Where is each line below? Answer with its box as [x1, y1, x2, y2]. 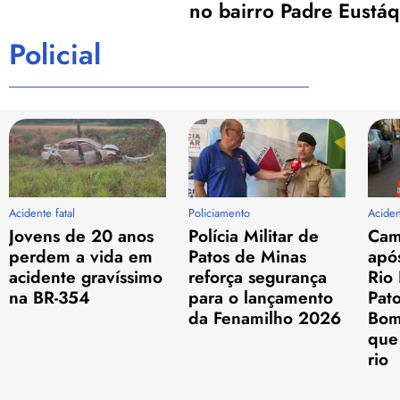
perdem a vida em [9, 243, 153, 269]
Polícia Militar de [187, 222, 319, 248]
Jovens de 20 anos [9, 222, 154, 248]
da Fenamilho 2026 [187, 304, 341, 330]
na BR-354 [9, 284, 90, 310]
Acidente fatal [9, 204, 75, 221]
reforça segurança [187, 263, 327, 289]
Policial [9, 33, 101, 75]
